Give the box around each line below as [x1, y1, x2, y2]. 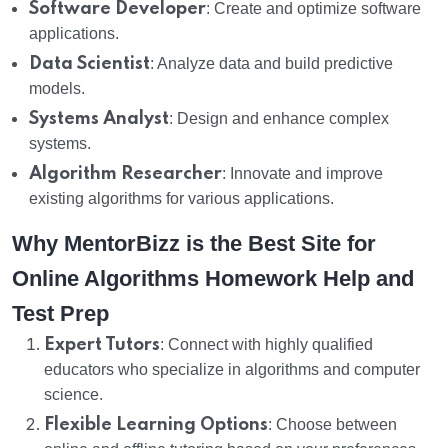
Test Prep [12, 301, 109, 327]
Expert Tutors [44, 336, 160, 355]
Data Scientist [29, 55, 150, 74]
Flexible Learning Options [44, 416, 268, 435]
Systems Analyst [29, 110, 169, 129]
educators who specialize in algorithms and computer [44, 361, 420, 379]
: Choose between [268, 416, 397, 434]
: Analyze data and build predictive [150, 55, 393, 73]
